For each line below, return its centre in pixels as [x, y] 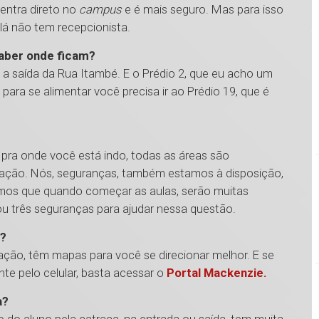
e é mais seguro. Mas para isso [203, 10]
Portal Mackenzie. [217, 273]
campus [100, 10]
